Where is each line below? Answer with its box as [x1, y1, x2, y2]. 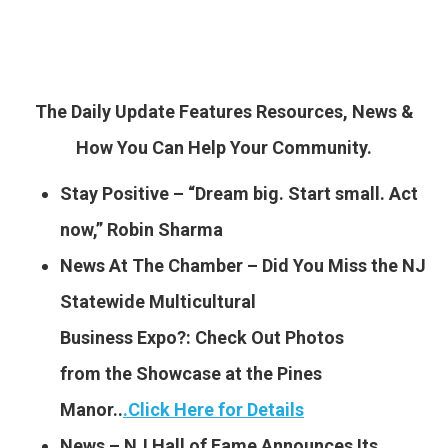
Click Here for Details [128, 399, 304, 420]
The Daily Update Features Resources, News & [34, 101, 414, 122]
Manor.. [60, 399, 123, 420]
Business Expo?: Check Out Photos [60, 327, 344, 348]
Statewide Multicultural [60, 291, 256, 312]
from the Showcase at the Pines [60, 363, 322, 384]
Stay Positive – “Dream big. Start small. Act [60, 183, 418, 204]
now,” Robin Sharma [60, 219, 223, 240]
